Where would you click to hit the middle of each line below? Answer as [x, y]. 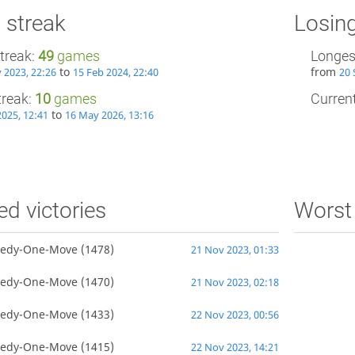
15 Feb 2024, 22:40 [115, 73]
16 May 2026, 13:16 [109, 116]
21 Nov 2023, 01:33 [235, 250]
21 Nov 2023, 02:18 [235, 283]
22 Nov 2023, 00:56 [235, 315]
